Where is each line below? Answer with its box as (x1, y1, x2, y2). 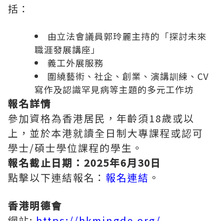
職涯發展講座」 (35, 43, 100, 56)
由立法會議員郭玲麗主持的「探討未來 (47, 30, 207, 43)
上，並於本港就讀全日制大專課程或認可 (8, 126, 203, 141)
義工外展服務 (47, 56, 104, 70)
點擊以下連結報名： (8, 170, 106, 185)
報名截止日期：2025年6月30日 (8, 155, 161, 170)
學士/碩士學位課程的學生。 (8, 141, 143, 155)
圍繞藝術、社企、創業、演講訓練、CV (47, 70, 209, 83)
